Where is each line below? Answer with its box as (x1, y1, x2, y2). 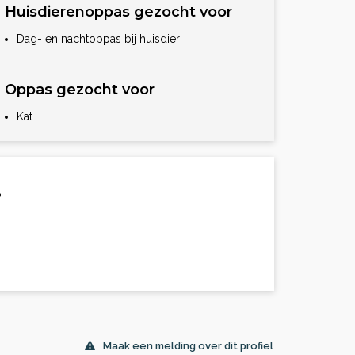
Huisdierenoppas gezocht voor (5, 3, 232, 21)
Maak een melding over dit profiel (103, 340, 273, 352)
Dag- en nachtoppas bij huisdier (17, 32, 180, 45)
